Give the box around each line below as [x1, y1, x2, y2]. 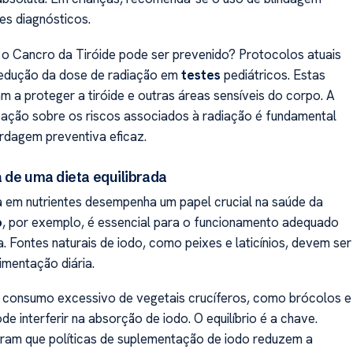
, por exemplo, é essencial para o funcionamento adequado [2, 213, 339, 231]
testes [180, 65, 221, 84]
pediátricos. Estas [220, 65, 325, 84]
